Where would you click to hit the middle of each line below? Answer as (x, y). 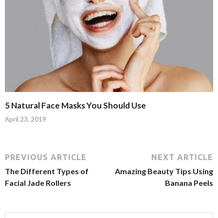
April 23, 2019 (26, 119)
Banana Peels (189, 183)
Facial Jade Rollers (38, 183)
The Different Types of (47, 171)
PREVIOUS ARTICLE (46, 157)
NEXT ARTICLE (182, 157)
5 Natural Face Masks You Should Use (75, 105)
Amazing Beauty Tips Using (164, 171)
